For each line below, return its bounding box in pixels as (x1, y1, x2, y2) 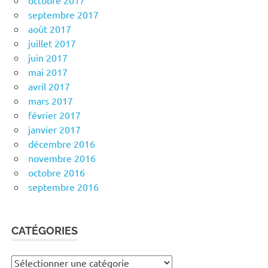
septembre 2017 (28, 8, 99, 21)
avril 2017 (28, 80, 70, 93)
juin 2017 (28, 51, 68, 64)
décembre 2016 (28, 138, 95, 150)
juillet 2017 (28, 37, 76, 50)
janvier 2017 (28, 123, 81, 136)
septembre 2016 (28, 181, 99, 193)
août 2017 (28, 23, 71, 35)
